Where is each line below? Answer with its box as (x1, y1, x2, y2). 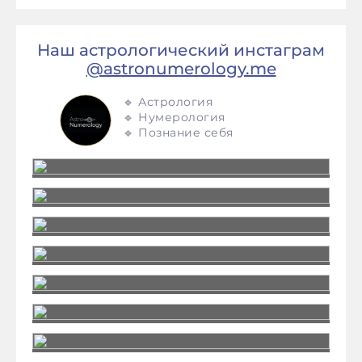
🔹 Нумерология (123, 109, 225, 124)
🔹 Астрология (123, 94, 213, 109)
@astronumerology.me (86, 58, 276, 78)
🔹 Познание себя (123, 124, 234, 140)
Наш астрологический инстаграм (37, 40, 325, 60)
